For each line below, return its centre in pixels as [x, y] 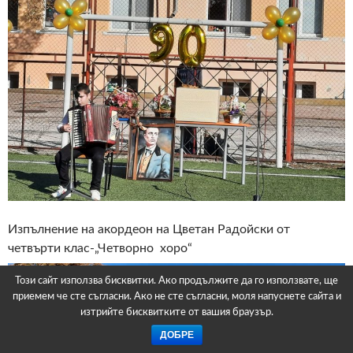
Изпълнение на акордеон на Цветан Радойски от [149, 229]
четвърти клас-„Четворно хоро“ [100, 248]
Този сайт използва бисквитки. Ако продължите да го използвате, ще [176, 281]
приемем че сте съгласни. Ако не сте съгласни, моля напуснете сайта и [176, 297]
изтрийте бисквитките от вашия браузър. [176, 312]
